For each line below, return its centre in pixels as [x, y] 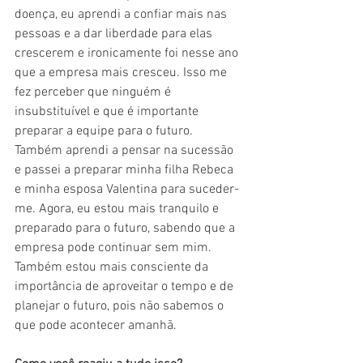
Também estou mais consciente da [113, 267]
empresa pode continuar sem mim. [115, 248]
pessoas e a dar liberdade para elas [115, 34]
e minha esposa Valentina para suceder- [127, 189]
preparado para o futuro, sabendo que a [126, 228]
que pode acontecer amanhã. [96, 325]
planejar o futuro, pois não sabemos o [121, 306]
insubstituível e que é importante [108, 111]
